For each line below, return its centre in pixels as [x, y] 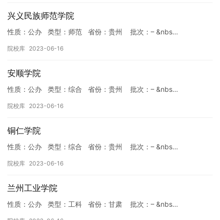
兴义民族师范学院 [41, 16]
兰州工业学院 [32, 188]
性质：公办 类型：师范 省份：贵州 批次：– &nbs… [93, 32]
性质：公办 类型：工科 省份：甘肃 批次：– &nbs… [93, 204]
